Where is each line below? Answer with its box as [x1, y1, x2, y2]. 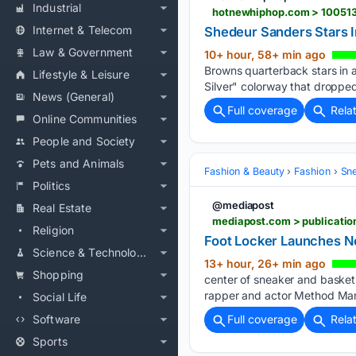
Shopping [33, 268, 84, 281]
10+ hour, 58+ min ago [204, 48, 329, 62]
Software [33, 312, 81, 326]
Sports [33, 335, 68, 348]
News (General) [33, 90, 114, 103]
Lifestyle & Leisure [33, 68, 130, 81]
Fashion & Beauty [204, 165, 284, 178]
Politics [33, 179, 71, 192]
